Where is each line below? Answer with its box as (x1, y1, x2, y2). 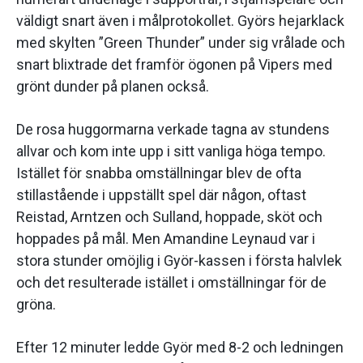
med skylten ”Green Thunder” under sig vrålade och (16, 34, 345, 52)
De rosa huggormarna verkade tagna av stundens (16, 121, 330, 139)
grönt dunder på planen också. (16, 78, 209, 96)
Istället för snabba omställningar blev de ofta (16, 164, 301, 182)
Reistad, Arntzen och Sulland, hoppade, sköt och (16, 208, 322, 226)
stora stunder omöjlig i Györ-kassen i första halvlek (16, 252, 342, 270)
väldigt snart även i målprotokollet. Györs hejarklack (16, 12, 344, 30)
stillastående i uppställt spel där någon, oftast (16, 186, 306, 204)
